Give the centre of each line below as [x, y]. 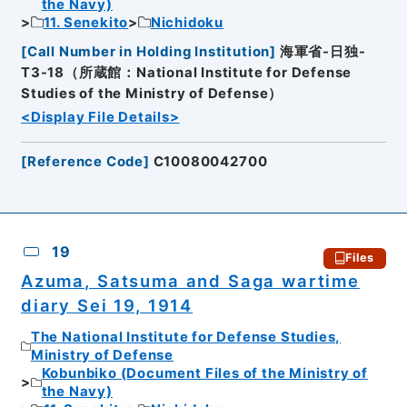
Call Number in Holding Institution [149, 52]
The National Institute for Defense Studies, [186, 338]
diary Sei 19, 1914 [107, 305]
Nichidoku [187, 22]
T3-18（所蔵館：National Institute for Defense [186, 73]
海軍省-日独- [323, 52]
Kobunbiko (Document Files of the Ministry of [205, 374]
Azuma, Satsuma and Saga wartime [190, 280]
